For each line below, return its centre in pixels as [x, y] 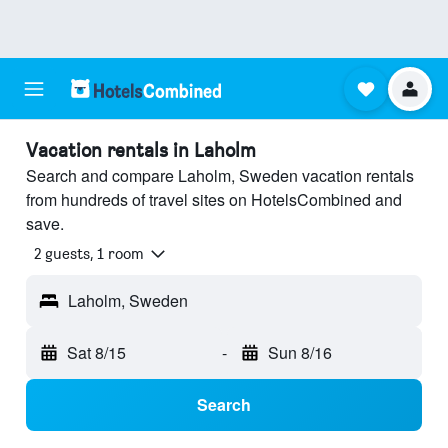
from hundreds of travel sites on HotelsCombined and [214, 199]
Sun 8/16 [299, 353]
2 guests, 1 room [89, 254]
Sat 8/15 [96, 353]
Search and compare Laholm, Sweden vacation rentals [220, 175]
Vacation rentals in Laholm [141, 150]
